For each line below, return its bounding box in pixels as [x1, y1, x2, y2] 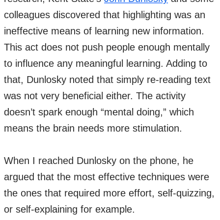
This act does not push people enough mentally [4, 42, 210, 53]
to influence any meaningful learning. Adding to [4, 58, 207, 69]
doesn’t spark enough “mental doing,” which [4, 107, 194, 117]
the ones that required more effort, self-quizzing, [4, 188, 215, 198]
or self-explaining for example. [4, 204, 138, 215]
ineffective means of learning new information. [4, 26, 204, 36]
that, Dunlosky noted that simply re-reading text [4, 74, 211, 85]
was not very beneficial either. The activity [4, 90, 186, 101]
